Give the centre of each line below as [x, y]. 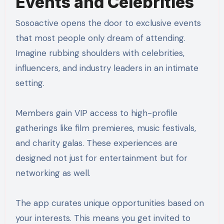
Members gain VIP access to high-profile [96, 113]
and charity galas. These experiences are [96, 143]
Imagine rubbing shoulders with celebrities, [100, 53]
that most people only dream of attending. [100, 38]
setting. [30, 83]
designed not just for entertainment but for [101, 158]
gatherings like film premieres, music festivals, [105, 128]
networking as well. [53, 173]
